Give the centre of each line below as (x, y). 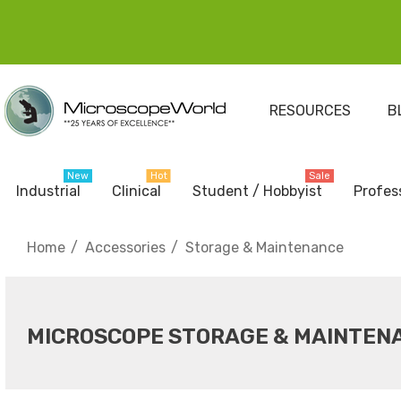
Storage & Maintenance (264, 247)
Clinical (137, 191)
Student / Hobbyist (257, 191)
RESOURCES (310, 111)
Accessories (125, 247)
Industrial (48, 191)
